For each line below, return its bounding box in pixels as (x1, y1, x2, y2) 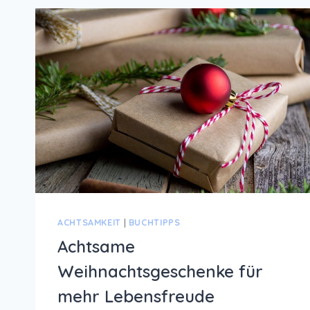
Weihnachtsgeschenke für (57, 260, 263, 282)
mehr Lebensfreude (57, 285, 215, 307)
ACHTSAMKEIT (57, 217, 121, 228)
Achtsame (57, 235, 135, 257)
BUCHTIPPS (128, 217, 181, 228)
